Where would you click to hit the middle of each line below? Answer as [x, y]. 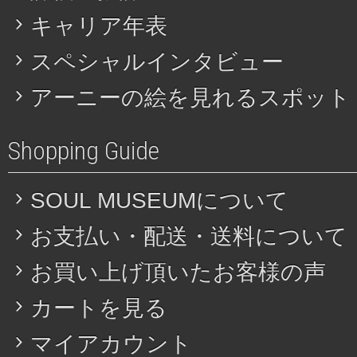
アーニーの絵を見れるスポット [190, 97]
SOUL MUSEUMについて [159, 200]
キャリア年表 [99, 25]
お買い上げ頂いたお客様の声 [178, 272]
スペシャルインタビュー [157, 61]
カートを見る [99, 308]
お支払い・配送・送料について [189, 236]
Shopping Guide [84, 150]
